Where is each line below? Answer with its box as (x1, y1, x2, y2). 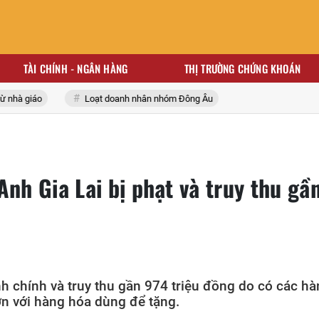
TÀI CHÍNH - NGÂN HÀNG (23, 61, 128, 76)
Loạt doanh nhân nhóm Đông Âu (64, 93, 195, 104)
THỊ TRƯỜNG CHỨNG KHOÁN (184, 61, 301, 76)
